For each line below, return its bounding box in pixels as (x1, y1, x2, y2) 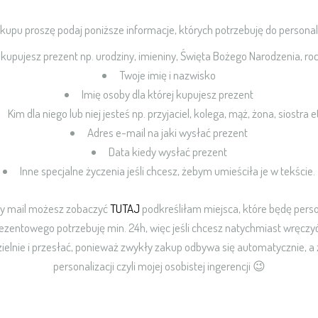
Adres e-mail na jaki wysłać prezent (87, 125, 248, 140)
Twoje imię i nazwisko (119, 67, 216, 82)
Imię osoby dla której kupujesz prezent (82, 87, 253, 102)
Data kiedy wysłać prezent (108, 144, 227, 159)
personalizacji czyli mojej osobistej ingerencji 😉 (53, 258, 265, 273)
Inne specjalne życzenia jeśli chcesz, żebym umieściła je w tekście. (20, 163, 315, 178)
